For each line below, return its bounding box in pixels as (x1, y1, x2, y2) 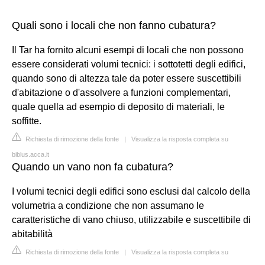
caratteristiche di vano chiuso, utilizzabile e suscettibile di (12, 215, 251, 225)
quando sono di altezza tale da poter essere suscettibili (12, 73, 241, 83)
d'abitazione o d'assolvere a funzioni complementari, (12, 88, 231, 98)
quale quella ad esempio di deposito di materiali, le (12, 102, 225, 112)
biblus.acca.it (12, 151, 49, 158)
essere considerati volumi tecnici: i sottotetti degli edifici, (12, 59, 245, 69)
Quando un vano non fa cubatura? (12, 161, 173, 173)
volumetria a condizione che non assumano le (12, 201, 204, 211)
